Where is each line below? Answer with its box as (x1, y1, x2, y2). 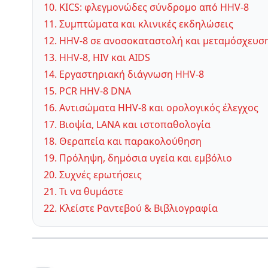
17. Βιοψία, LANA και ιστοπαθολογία (44, 118, 211, 132)
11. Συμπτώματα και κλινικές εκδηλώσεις (44, 17, 233, 31)
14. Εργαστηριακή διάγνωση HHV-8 (44, 68, 204, 81)
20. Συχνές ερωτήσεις (44, 168, 142, 182)
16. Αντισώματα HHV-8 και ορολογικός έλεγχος (44, 101, 258, 115)
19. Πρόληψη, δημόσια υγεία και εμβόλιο (44, 151, 232, 165)
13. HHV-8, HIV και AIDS (44, 51, 150, 65)
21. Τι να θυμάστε (44, 185, 123, 199)
